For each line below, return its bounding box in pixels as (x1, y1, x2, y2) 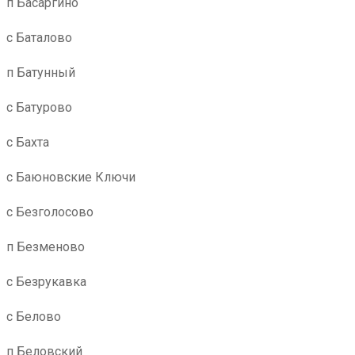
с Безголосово (6, 204, 94, 219)
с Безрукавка (6, 274, 86, 289)
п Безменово (6, 239, 85, 254)
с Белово (6, 309, 61, 324)
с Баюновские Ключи (6, 170, 136, 185)
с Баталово (6, 30, 72, 45)
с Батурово (6, 100, 72, 115)
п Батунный (6, 65, 75, 80)
